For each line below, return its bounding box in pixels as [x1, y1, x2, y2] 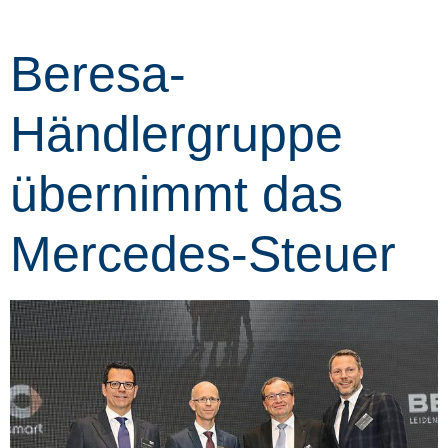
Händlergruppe [10, 105, 343, 162]
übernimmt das [10, 165, 343, 222]
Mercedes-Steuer [10, 225, 396, 282]
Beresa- [10, 45, 186, 102]
